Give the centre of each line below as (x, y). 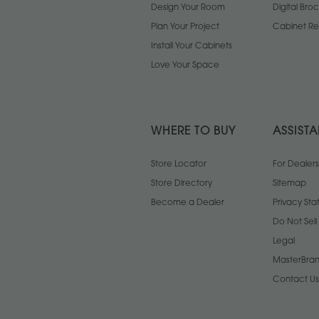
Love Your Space (185, 66)
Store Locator (179, 165)
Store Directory (182, 184)
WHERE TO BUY (193, 132)
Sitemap (289, 184)
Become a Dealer (188, 203)
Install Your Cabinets (192, 47)
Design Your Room (188, 8)
